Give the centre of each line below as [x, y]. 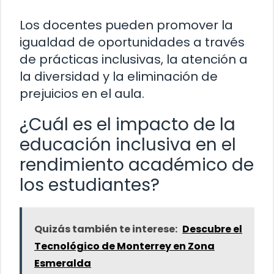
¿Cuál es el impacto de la [128, 124]
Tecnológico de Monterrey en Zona [124, 246]
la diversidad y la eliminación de [119, 76]
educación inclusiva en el [128, 144]
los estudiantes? [90, 185]
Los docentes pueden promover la [126, 25]
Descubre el [212, 229]
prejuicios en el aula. [82, 93]
